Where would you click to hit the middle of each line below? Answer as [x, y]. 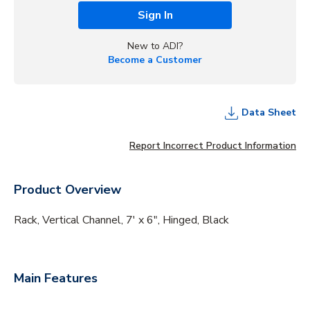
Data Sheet [269, 112]
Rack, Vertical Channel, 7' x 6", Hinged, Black [121, 220]
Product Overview [67, 189]
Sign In [155, 15]
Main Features [56, 278]
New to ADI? [155, 46]
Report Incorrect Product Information [213, 145]
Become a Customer [155, 60]
